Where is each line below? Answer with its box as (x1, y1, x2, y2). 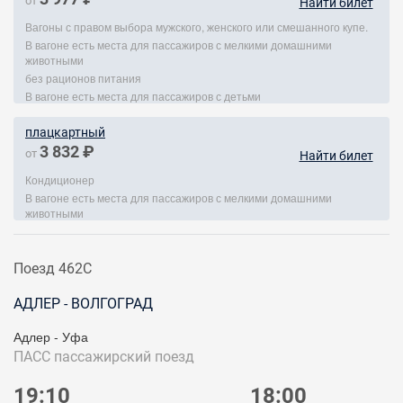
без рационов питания (25, 70, 141, 85)
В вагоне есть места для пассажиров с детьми (25, 88, 261, 103)
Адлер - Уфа (13, 327, 88, 345)
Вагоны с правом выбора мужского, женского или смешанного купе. (25, 19, 368, 34)
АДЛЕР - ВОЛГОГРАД (13, 295, 153, 312)
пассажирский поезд (54, 348, 194, 365)
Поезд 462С (13, 260, 92, 277)
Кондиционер (25, 172, 94, 187)
